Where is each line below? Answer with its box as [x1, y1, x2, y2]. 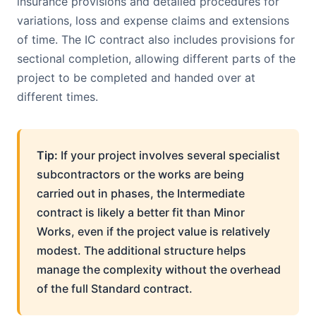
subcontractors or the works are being [37, 167, 244, 181]
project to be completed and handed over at [17, 71, 255, 85]
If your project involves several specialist [58, 148, 280, 162]
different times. [17, 90, 98, 104]
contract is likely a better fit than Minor [37, 205, 245, 219]
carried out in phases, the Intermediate [37, 186, 245, 200]
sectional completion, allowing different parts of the [17, 51, 296, 66]
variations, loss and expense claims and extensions [17, 13, 289, 28]
